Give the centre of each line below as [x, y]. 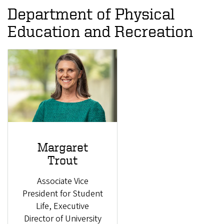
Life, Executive [62, 206]
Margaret [62, 147]
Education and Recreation [100, 31]
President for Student [62, 194]
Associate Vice [62, 181]
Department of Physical [91, 14]
